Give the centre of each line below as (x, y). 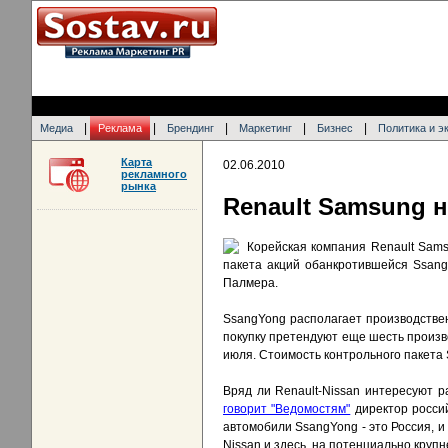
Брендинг (190, 128)
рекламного (154, 174)
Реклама (120, 128)
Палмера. (250, 283)
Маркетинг (265, 128)
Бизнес (335, 128)
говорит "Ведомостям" (287, 409)
